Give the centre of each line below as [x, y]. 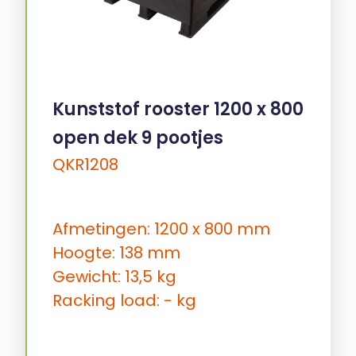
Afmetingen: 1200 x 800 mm [161, 229]
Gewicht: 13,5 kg [114, 277]
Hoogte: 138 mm [116, 253]
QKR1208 [85, 164]
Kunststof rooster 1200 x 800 [178, 109]
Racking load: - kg [124, 301]
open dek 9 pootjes [138, 137]
